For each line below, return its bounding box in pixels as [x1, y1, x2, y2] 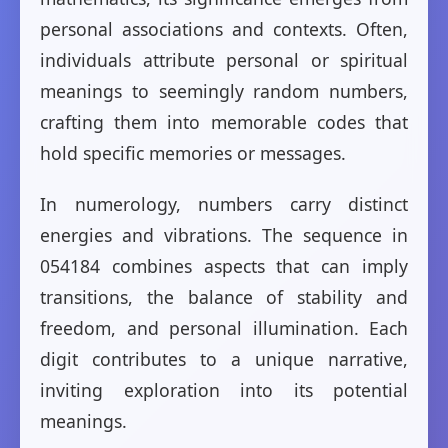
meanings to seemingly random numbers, [40, 79, 408, 104]
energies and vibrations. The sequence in [40, 223, 408, 248]
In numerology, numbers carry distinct [40, 192, 408, 217]
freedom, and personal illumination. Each [40, 316, 408, 341]
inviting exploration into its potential [40, 378, 408, 403]
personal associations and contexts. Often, [40, 17, 408, 42]
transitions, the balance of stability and [40, 285, 408, 310]
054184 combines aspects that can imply [40, 254, 408, 279]
